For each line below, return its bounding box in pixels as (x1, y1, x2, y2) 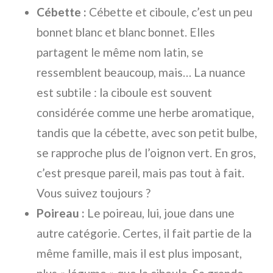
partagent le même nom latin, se (37, 45, 204, 59)
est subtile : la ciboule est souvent (37, 85, 212, 99)
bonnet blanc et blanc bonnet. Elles (37, 25, 215, 39)
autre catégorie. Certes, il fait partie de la (37, 226, 252, 240)
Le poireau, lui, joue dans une (85, 206, 235, 220)
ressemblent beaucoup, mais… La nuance (37, 65, 246, 79)
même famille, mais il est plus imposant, (37, 246, 242, 260)
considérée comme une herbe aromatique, (37, 105, 254, 119)
